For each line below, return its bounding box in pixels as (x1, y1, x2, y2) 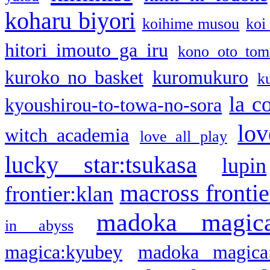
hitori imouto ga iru (5, 39, 168, 61)
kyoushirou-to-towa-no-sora (5, 94, 222, 116)
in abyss (5, 216, 74, 234)
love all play (139, 127, 227, 145)
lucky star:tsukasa (5, 151, 197, 178)
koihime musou (142, 14, 240, 33)
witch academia (5, 124, 130, 146)
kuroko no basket (5, 66, 143, 88)
